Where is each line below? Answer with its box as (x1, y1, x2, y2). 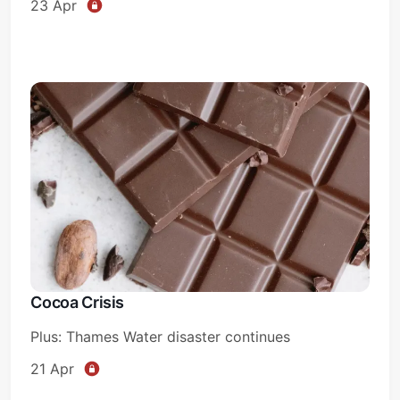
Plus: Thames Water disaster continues (30, 327, 291, 346)
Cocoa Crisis (30, 292, 125, 312)
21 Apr (30, 359, 75, 378)
